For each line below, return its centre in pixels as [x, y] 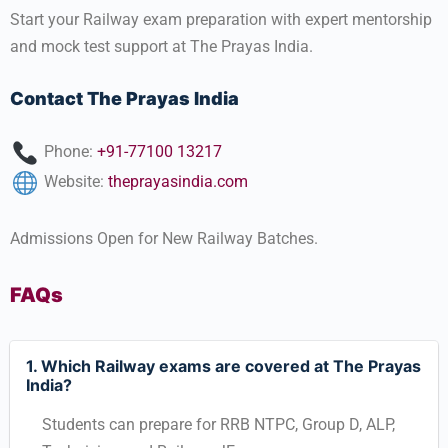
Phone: [68, 152]
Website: [74, 182]
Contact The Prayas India [124, 98]
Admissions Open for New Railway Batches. [164, 238]
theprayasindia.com [178, 182]
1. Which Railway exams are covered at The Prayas [223, 366]
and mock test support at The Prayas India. [161, 46]
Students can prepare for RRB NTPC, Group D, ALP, [218, 424]
